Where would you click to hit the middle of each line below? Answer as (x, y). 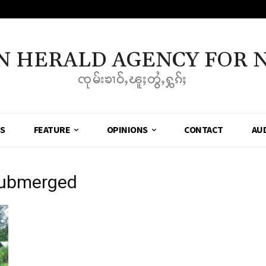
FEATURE (52, 130)
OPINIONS (127, 130)
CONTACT (204, 130)
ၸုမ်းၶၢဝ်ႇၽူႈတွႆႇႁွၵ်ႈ (133, 79)
